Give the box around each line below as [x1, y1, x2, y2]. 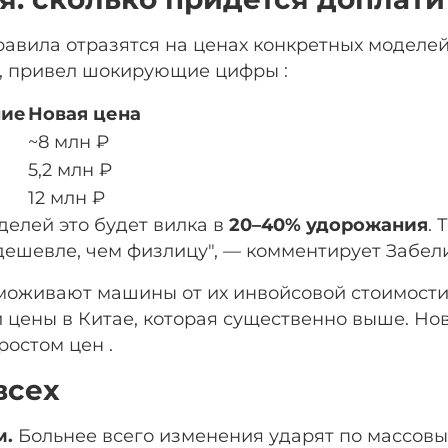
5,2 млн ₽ [28, 158, 112, 180]
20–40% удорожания [229, 213, 428, 235]
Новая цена [28, 102, 141, 124]
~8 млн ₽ [28, 130, 109, 152]
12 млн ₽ [28, 186, 105, 208]
